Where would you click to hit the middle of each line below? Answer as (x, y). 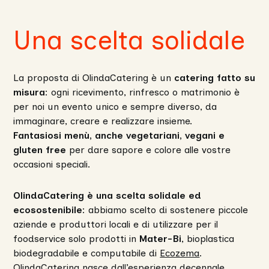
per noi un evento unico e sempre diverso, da (115, 107)
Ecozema (180, 253)
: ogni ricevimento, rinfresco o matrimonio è (143, 92)
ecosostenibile (48, 210)
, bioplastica (208, 239)
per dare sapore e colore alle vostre (149, 150)
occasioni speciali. (52, 164)
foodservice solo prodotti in (77, 239)
